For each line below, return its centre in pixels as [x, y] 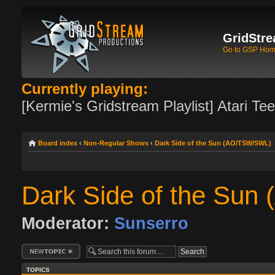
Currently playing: [85, 89]
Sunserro [151, 223]
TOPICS [38, 270]
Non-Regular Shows [116, 143]
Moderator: [65, 223]
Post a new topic [46, 248]
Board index [58, 143]
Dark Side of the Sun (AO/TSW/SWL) [213, 143]
